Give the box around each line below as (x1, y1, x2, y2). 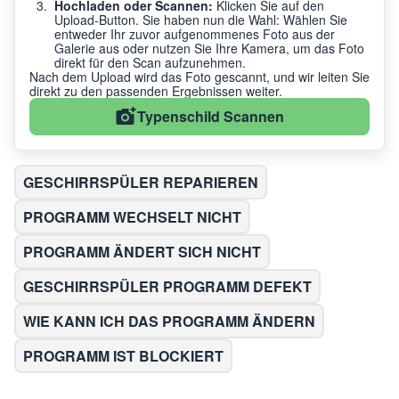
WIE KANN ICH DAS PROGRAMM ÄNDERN (23, 310, 315, 331)
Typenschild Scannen (137, 105, 284, 126)
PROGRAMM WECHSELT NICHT (23, 206, 241, 227)
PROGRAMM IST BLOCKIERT (23, 345, 224, 366)
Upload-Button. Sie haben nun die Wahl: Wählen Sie (54, 10, 347, 28)
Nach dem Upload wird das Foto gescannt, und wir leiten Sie (29, 67, 370, 85)
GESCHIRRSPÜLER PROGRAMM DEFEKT (23, 275, 312, 297)
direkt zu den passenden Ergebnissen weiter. (29, 81, 282, 100)
